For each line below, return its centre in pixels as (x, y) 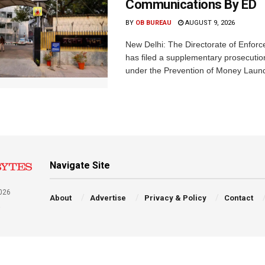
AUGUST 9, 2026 (209, 23)
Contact (239, 198)
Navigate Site (80, 165)
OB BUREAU (153, 23)
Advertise (108, 198)
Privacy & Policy (175, 198)
